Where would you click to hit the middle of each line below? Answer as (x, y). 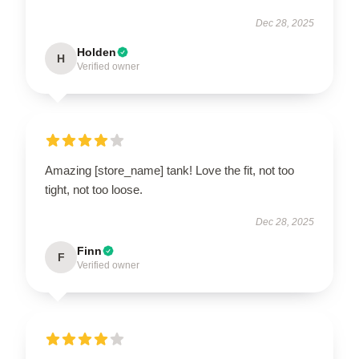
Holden (97, 52)
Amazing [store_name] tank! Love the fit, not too (169, 170)
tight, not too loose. (94, 190)
